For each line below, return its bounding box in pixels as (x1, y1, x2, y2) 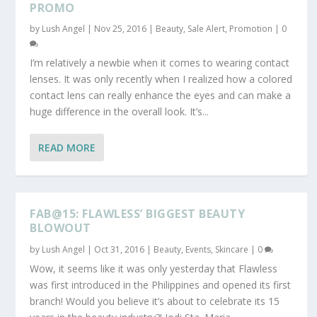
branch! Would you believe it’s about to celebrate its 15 (30, 294, 280, 308)
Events (185, 243, 212, 255)
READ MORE (38, 140, 96, 154)
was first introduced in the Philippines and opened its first (30, 277, 292, 292)
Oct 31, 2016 (94, 243, 145, 255)
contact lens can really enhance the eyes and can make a (30, 88, 292, 102)
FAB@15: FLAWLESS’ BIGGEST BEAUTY (30, 205, 246, 221)
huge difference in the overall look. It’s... (30, 104, 209, 118)
